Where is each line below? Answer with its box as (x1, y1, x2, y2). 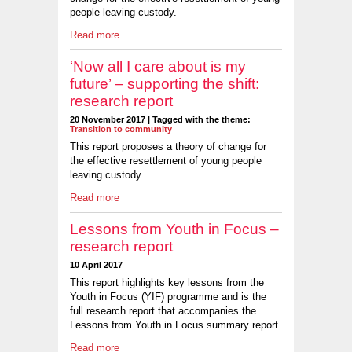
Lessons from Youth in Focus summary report (70, 319, 278, 332)
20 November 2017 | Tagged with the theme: (70, 114, 251, 124)
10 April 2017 (70, 259, 123, 269)
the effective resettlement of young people (70, 155, 262, 167)
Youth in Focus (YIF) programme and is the (70, 291, 266, 303)
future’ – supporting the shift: (70, 75, 259, 92)
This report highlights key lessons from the (70, 277, 264, 289)
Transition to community (70, 123, 172, 134)
